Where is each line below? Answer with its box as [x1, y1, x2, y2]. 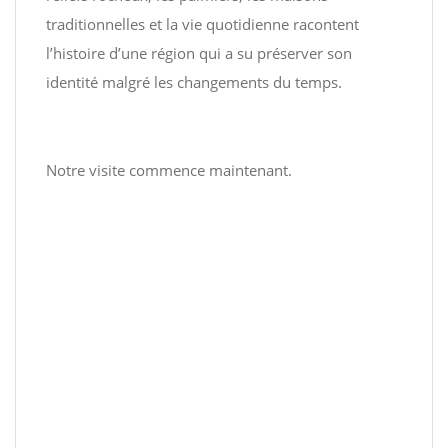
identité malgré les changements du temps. [46, 72, 342, 92]
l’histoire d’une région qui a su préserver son [46, 43, 352, 63]
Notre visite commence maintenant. [46, 160, 292, 180]
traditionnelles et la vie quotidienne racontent [46, 14, 359, 34]
